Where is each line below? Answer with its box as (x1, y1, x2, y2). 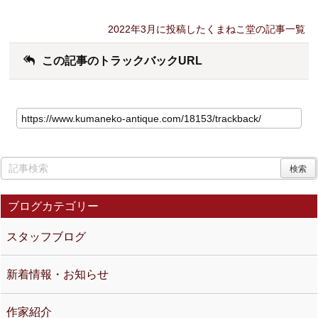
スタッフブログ (6, 230, 87, 243)
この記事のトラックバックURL (41, 55, 202, 67)
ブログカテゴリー (8, 200, 99, 213)
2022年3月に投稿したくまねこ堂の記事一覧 (108, 23, 306, 35)
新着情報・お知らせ (6, 268, 109, 280)
